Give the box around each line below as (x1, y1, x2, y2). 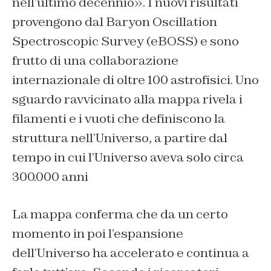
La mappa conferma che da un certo (12, 206, 228, 222)
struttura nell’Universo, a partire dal (12, 129, 227, 146)
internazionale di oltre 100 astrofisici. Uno (12, 71, 259, 88)
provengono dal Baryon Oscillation (12, 13, 217, 30)
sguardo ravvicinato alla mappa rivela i (12, 91, 243, 107)
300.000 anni (12, 168, 88, 184)
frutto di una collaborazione (12, 52, 178, 68)
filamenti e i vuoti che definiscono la (12, 110, 225, 126)
